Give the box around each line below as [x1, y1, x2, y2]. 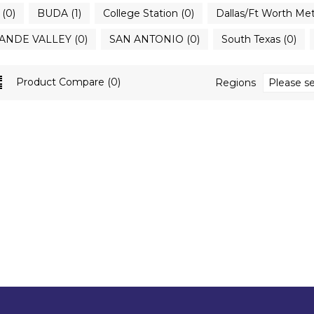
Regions [214, 76, 256, 89]
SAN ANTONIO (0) [109, 33, 200, 46]
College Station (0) [102, 7, 194, 20]
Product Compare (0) [15, 76, 121, 88]
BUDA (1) [36, 7, 81, 20]
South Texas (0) [221, 33, 296, 46]
